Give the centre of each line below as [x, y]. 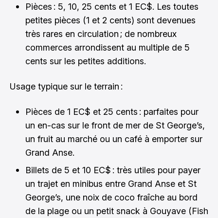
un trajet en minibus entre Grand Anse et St [111, 184]
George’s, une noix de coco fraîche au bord [111, 197]
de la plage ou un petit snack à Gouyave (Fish [117, 211]
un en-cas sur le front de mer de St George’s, [115, 125]
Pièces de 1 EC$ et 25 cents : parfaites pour [112, 112]
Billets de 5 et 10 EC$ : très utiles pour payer [113, 170]
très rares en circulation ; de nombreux [101, 34]
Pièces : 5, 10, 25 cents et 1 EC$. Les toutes [112, 7]
